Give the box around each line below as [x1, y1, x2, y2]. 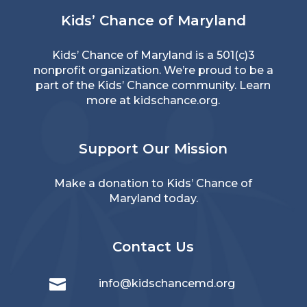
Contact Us [112, 238, 195, 255]
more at [86, 93, 134, 107]
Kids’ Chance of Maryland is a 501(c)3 [51, 48, 255, 62]
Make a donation [54, 176, 152, 190]
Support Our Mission [79, 140, 228, 157]
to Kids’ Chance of [151, 176, 253, 190]
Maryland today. [108, 191, 198, 205]
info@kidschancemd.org [98, 276, 235, 290]
